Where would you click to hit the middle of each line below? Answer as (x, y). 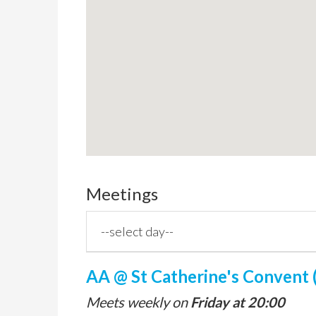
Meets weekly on (138, 302)
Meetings (122, 194)
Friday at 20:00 (238, 302)
